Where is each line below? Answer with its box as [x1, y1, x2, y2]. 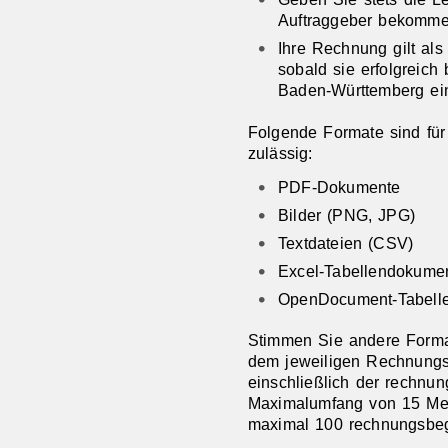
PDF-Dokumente [277, 178, 401, 197]
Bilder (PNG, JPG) [277, 206, 416, 225]
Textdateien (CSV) [277, 234, 414, 253]
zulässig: [247, 143, 313, 162]
